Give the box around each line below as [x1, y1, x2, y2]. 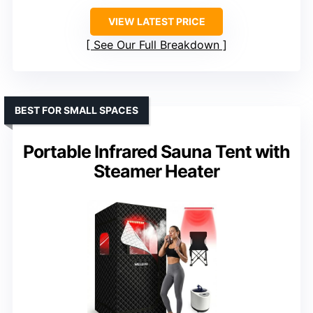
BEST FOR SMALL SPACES [15, 104, 138, 117]
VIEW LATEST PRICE [108, 15, 205, 28]
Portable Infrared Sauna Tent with [23, 141, 290, 163]
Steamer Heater [94, 161, 219, 182]
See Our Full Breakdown [94, 38, 219, 52]
